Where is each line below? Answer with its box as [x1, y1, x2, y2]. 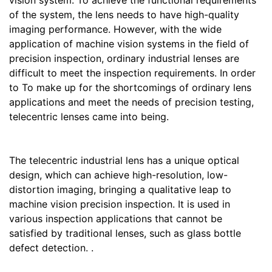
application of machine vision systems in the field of [9, 38, 249, 50]
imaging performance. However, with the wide [9, 23, 222, 35]
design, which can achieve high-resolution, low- [9, 169, 228, 181]
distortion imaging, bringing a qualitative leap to [9, 183, 231, 195]
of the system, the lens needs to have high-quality [9, 8, 239, 21]
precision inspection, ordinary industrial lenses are [9, 52, 239, 64]
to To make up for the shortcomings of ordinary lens [9, 81, 251, 93]
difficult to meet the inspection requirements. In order [9, 67, 256, 79]
